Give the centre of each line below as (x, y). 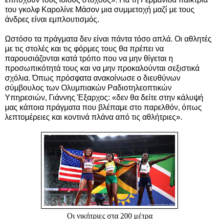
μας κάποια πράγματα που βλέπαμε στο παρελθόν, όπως (103, 107)
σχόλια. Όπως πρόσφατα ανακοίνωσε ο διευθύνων (93, 78)
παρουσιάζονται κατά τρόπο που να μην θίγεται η (89, 58)
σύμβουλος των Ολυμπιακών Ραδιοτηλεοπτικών (88, 88)
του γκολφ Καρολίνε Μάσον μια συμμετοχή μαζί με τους (100, 9)
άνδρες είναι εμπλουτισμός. (52, 19)
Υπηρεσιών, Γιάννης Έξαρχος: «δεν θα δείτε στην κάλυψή (104, 97)
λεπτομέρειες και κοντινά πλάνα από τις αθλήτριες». (94, 117)
